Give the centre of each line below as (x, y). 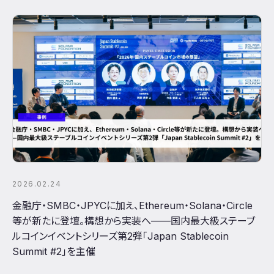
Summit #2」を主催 (54, 251)
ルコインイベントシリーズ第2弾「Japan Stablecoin (120, 236)
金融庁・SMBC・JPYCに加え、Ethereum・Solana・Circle (132, 205)
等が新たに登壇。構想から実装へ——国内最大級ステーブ (134, 220)
